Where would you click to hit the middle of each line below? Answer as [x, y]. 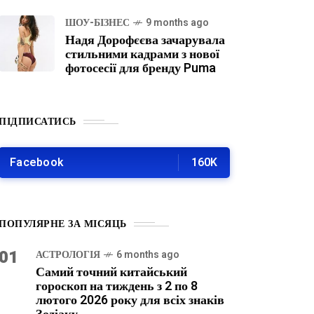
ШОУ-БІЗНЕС [97, 23]
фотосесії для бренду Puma [141, 68]
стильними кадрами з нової [142, 54]
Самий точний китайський [111, 272]
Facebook [36, 163]
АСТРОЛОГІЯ [68, 255]
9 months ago [177, 23]
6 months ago [148, 255]
